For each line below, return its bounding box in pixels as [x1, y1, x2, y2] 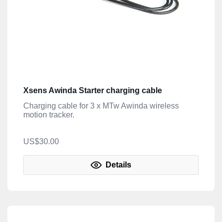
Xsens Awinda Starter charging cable [23, 86, 162, 95]
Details [104, 160, 131, 169]
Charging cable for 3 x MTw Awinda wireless [23, 101, 179, 110]
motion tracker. [23, 110, 74, 119]
